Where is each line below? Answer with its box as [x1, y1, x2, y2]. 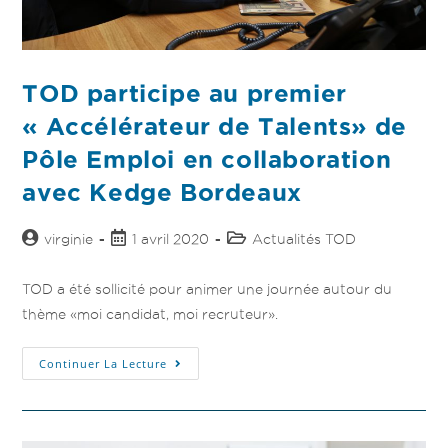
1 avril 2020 [132, 230, 210, 247]
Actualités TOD [252, 230, 357, 247]
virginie [44, 230, 94, 247]
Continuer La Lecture [39, 355, 168, 371]
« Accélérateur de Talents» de [22, 112, 407, 140]
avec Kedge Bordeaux [22, 178, 302, 206]
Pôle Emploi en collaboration [22, 145, 392, 173]
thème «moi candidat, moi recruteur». [22, 305, 279, 322]
